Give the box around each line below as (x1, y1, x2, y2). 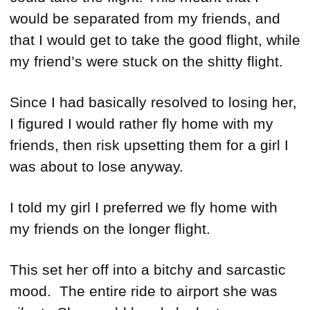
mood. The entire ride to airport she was (10, 283, 277, 300)
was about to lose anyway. (10, 158, 183, 175)
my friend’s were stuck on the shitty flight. (10, 53, 283, 70)
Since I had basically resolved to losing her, (10, 94, 297, 111)
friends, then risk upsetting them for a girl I (10, 137, 289, 154)
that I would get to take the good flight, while (10, 32, 300, 48)
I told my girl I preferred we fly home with (10, 199, 277, 216)
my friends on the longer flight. (10, 221, 210, 237)
